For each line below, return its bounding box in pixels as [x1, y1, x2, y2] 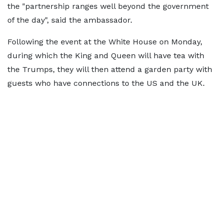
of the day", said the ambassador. [7, 15, 132, 25]
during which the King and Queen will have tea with [7, 51, 204, 60]
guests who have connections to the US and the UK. [7, 78, 205, 88]
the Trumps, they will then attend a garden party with [7, 65, 212, 74]
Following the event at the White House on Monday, [7, 37, 202, 46]
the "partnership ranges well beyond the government [7, 1, 209, 11]
